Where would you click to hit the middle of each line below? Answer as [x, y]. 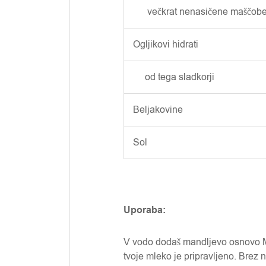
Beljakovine [158, 110]
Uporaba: [145, 210]
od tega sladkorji [174, 77]
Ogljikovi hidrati [166, 45]
